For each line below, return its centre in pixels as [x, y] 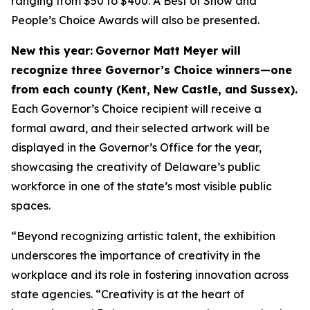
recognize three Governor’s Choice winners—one [152, 70]
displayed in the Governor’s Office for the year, [136, 147]
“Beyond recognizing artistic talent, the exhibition [143, 236]
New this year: [52, 51]
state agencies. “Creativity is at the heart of [128, 294]
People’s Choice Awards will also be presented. [135, 20]
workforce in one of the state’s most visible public [142, 186]
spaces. [31, 206]
